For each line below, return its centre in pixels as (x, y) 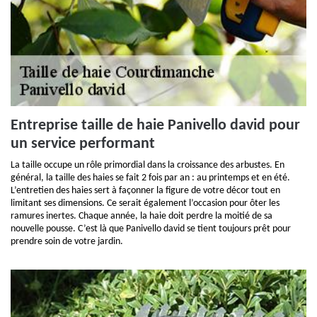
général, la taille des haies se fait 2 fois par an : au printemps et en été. (150, 178)
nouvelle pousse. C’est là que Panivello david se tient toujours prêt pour (151, 229)
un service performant (83, 144)
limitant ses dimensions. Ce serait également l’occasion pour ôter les (145, 203)
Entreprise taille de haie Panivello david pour (155, 126)
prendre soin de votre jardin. (67, 242)
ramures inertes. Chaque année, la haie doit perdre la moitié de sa (142, 216)
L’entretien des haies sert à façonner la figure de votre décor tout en (145, 191)
